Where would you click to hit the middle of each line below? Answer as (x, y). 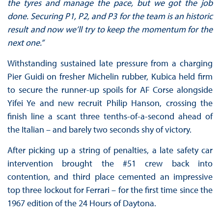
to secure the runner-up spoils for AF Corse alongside (110, 90)
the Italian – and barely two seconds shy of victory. (99, 130)
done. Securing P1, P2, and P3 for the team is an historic (110, 16)
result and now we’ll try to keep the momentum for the (110, 29)
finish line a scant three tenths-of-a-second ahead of (110, 116)
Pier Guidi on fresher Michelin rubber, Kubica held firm (110, 77)
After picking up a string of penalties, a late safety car (110, 150)
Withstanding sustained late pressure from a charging (110, 63)
